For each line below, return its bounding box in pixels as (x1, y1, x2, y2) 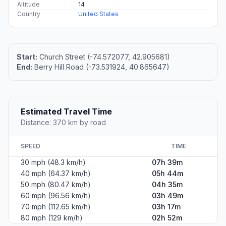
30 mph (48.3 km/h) (21, 158, 86, 167)
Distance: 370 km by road (21, 118, 106, 127)
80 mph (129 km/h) (21, 213, 83, 222)
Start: (17, 52, 37, 62)
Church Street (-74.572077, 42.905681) (37, 52, 170, 62)
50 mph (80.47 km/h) (21, 180, 91, 189)
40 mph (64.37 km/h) (21, 169, 91, 178)
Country (17, 10, 40, 18)
